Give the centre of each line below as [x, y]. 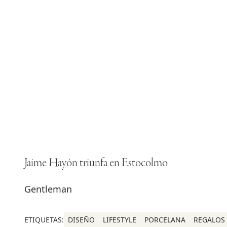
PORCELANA [165, 219]
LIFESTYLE [120, 219]
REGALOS [209, 219]
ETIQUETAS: [44, 219]
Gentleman [48, 189]
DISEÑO [81, 219]
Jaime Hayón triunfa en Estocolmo [96, 163]
